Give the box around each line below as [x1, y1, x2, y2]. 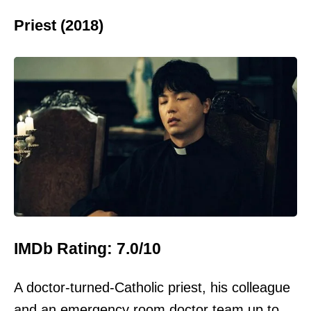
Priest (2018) [14, 17, 103, 35]
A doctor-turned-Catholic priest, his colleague [14, 280, 290, 296]
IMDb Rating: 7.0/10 [14, 239, 161, 258]
